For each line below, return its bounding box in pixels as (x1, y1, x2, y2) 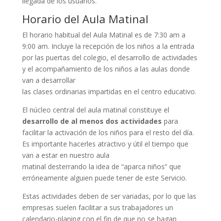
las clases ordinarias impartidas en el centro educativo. (22, 87, 196, 97)
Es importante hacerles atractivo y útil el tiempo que (22, 139, 188, 149)
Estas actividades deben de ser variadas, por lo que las (22, 191, 196, 201)
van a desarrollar (22, 75, 75, 85)
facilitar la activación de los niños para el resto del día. (22, 128, 194, 138)
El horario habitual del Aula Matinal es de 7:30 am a (22, 30, 185, 40)
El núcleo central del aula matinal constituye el (22, 105, 169, 115)
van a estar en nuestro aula (22, 150, 110, 160)
